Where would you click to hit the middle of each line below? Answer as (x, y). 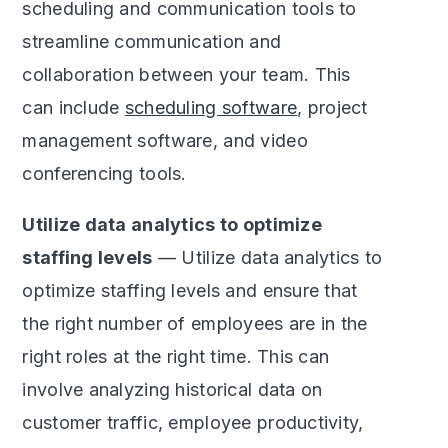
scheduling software (211, 107)
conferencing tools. (104, 173)
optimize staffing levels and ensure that (190, 290)
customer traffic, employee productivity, (193, 422)
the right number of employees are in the (195, 323)
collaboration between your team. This (186, 74)
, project (332, 107)
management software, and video (165, 140)
